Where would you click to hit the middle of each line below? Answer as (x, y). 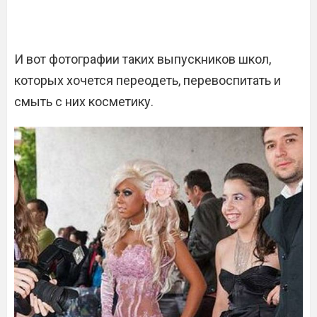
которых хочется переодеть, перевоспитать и (148, 81)
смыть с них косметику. (84, 102)
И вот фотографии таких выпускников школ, (143, 59)
